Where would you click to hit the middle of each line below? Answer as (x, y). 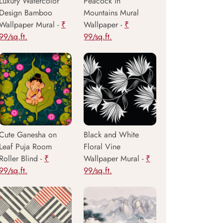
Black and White (111, 135)
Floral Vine (102, 147)
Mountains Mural (111, 13)
